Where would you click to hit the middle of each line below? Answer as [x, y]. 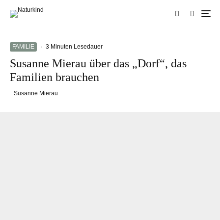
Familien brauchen [55, 77]
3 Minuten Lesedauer [74, 47]
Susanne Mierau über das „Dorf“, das [98, 63]
